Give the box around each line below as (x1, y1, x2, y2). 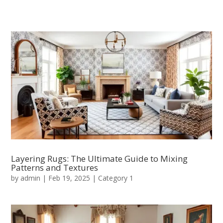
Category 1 (98, 173, 134, 183)
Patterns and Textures (11, 161, 99, 173)
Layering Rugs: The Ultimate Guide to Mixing (11, 152, 188, 164)
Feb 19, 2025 (48, 173, 91, 183)
